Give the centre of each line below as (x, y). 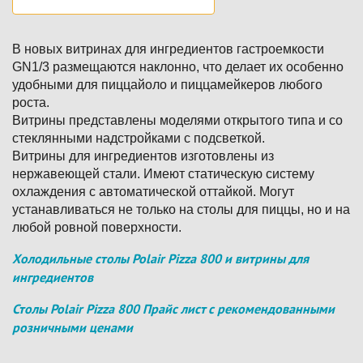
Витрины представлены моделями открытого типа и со (177, 120)
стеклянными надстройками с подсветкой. (139, 138)
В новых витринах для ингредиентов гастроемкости (168, 49)
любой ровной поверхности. (97, 227)
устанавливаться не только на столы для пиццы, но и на (181, 209)
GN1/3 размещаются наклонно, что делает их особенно (178, 66)
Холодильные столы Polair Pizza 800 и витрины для (160, 258)
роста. (31, 102)
